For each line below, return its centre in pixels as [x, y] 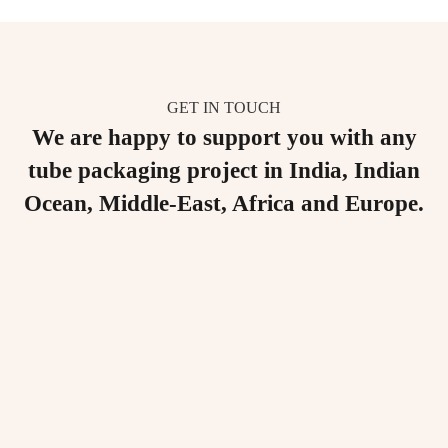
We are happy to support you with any [224, 138]
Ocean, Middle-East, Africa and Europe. [224, 204]
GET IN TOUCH [224, 108]
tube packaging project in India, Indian [224, 171]
